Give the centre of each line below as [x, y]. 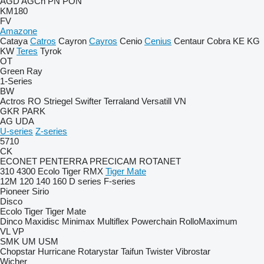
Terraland [121, 101]
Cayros [103, 41]
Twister [159, 251]
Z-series [51, 131]
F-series [120, 181]
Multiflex [113, 221]
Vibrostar [193, 251]
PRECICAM [113, 161]
